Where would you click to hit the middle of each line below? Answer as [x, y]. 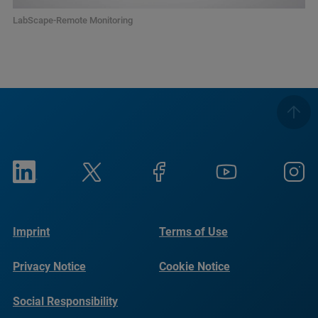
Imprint [31, 232]
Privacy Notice [49, 267]
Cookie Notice [194, 267]
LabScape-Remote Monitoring [73, 21]
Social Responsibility [65, 301]
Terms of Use [193, 232]
